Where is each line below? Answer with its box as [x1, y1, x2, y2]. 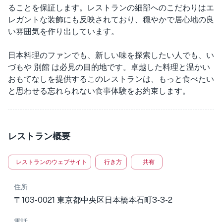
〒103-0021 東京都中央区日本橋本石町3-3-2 [14, 195, 172, 205]
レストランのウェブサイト [16, 159, 87, 166]
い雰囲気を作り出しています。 [8, 27, 119, 36]
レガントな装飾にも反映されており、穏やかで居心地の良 [8, 15, 214, 24]
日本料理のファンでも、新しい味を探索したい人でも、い [8, 51, 214, 60]
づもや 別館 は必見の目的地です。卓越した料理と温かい [8, 62, 210, 72]
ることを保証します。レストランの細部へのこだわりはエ [8, 3, 214, 12]
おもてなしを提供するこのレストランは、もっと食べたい [8, 74, 214, 84]
